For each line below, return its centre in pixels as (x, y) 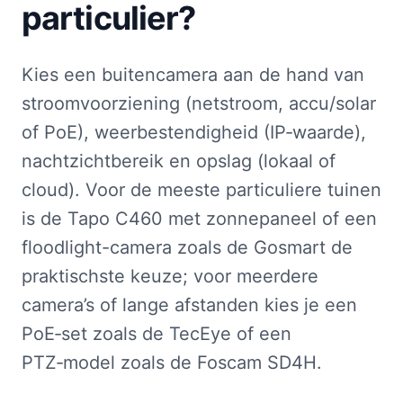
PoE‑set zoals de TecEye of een (157, 334)
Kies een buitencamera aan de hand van (193, 75)
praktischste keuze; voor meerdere (170, 276)
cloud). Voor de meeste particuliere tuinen (201, 190)
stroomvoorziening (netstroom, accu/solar (199, 103)
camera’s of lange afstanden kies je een (189, 305)
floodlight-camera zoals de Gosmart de (187, 247)
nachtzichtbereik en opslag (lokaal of (179, 161)
